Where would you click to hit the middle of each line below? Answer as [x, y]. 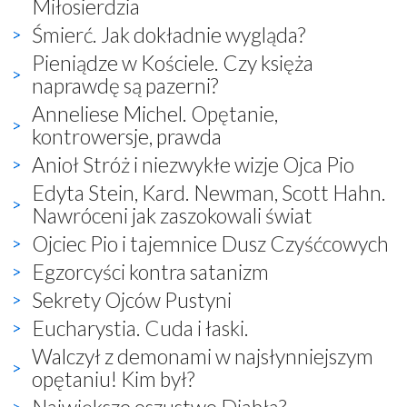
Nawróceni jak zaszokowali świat [172, 215]
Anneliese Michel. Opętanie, [155, 113]
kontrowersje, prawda [127, 136]
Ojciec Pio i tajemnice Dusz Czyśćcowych [210, 243]
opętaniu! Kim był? [113, 378]
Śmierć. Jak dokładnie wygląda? [169, 34]
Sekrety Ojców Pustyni [132, 299]
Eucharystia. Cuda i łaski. [140, 328]
